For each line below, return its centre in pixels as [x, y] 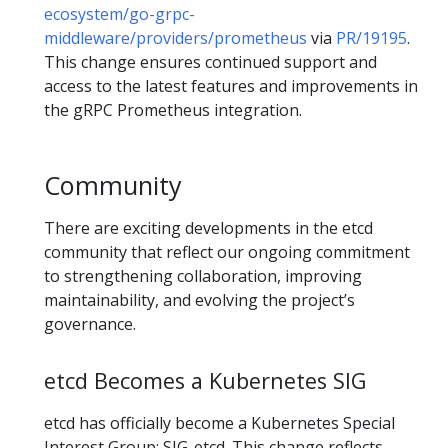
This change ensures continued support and [210, 61]
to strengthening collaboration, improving [203, 275]
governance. [90, 323]
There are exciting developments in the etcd [208, 227]
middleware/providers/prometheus [175, 37]
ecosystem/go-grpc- [119, 13]
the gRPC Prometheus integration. [173, 109]
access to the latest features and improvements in [231, 85]
